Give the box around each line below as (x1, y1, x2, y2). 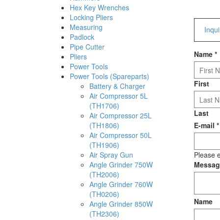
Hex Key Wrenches (70, 2, 129, 12)
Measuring (70, 22, 103, 32)
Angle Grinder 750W (89, 160, 153, 169)
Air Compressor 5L (89, 91, 148, 101)
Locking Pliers (70, 12, 113, 22)
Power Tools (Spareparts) (70, 71, 149, 81)
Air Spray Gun (89, 150, 133, 160)
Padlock (70, 32, 94, 42)
